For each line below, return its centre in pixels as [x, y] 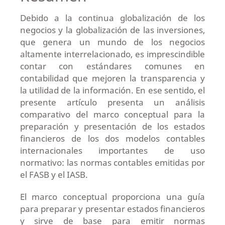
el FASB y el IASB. [54, 174]
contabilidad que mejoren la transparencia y [113, 78]
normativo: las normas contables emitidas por [113, 162]
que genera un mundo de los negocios [113, 42]
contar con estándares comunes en [113, 66]
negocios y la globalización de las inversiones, [113, 30]
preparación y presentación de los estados [113, 126]
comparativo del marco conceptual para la [113, 114]
